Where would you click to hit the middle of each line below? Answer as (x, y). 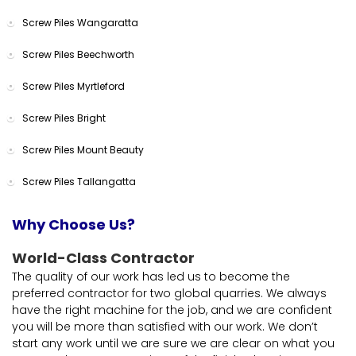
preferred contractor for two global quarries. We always (169, 293)
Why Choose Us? (74, 224)
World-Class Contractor (103, 257)
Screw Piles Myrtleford (74, 86)
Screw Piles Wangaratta (80, 22)
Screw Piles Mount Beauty (83, 149)
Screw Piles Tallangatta (79, 181)
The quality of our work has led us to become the (151, 276)
